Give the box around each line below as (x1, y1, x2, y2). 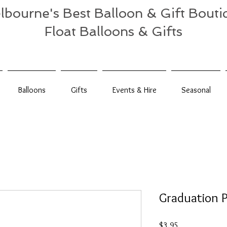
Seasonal (181, 85, 211, 95)
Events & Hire (112, 85, 157, 95)
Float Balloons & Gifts (45, 24, 182, 39)
